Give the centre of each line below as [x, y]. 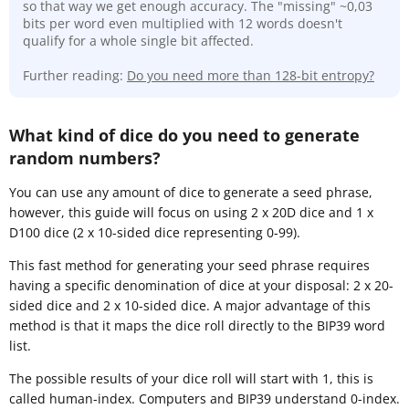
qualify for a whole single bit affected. [138, 40]
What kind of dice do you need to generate [184, 135]
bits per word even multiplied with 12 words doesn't [183, 23]
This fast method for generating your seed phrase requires [189, 265]
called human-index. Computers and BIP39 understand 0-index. [204, 398]
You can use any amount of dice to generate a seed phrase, [191, 192]
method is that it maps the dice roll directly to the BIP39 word [197, 325]
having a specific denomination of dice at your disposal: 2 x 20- [201, 285]
